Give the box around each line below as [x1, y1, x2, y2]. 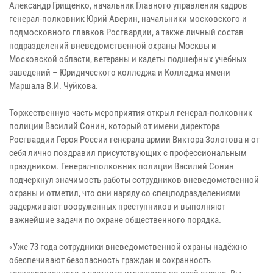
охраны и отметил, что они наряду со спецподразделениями [9, 187, 241, 199]
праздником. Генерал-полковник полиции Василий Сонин [9, 160, 234, 172]
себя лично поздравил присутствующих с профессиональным [9, 147, 247, 158]
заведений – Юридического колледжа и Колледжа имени [9, 66, 230, 78]
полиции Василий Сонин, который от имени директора [9, 120, 220, 132]
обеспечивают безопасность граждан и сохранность [9, 254, 211, 266]
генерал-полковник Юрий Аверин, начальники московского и [9, 13, 247, 24]
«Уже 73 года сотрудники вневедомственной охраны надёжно [9, 241, 247, 252]
